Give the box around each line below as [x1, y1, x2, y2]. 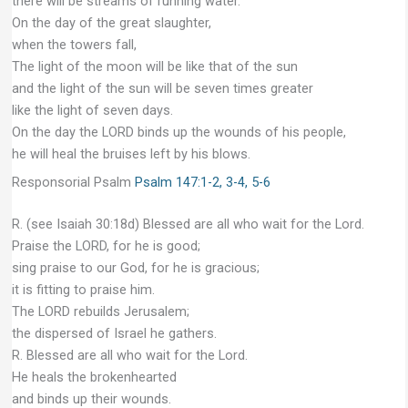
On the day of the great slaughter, [11, 14, 211, 31]
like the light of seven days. [11, 101, 173, 118]
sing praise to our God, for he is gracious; [11, 259, 260, 276]
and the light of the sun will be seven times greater [11, 79, 313, 97]
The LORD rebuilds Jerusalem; [11, 302, 189, 320]
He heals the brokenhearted [11, 368, 177, 385]
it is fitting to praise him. [11, 280, 155, 298]
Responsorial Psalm [11, 174, 135, 191]
